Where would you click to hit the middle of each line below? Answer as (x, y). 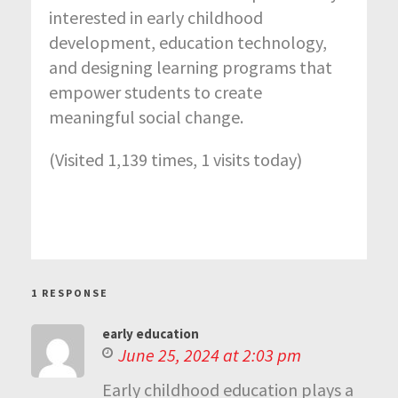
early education (151, 333)
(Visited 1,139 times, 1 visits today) (175, 159)
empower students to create (155, 92)
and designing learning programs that (191, 67)
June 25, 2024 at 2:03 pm (210, 354)
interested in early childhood (156, 17)
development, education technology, (188, 42)
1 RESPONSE (70, 292)
